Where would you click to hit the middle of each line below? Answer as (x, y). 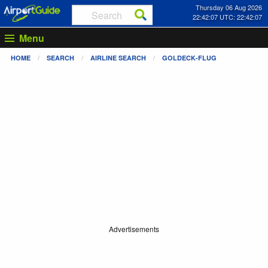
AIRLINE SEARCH (118, 57)
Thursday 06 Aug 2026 (229, 7)
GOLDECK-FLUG (189, 57)
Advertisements (134, 229)
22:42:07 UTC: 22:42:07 (227, 17)
